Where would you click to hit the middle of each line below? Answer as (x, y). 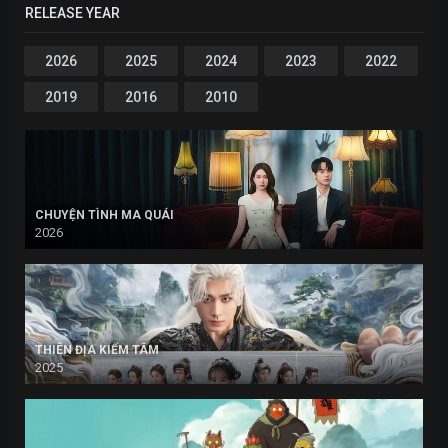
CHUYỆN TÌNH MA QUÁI (104, 215)
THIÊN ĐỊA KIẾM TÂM (97, 349)
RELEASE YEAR (72, 12)
